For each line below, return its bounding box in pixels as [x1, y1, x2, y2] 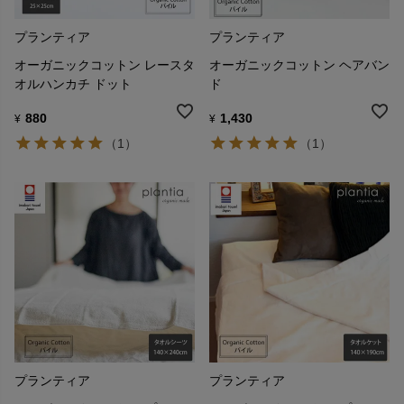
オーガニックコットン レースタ [14, 57, 195, 72]
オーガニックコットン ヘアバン [209, 57, 390, 72]
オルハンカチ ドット [14, 76, 132, 91]
